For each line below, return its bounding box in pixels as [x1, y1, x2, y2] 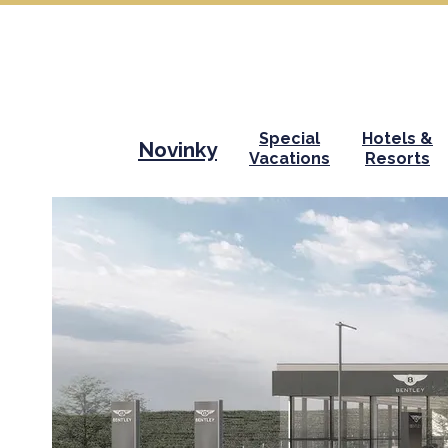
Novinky [138, 136, 217, 162]
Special [259, 129, 320, 148]
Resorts [365, 149, 430, 168]
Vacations [249, 149, 330, 168]
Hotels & [362, 129, 433, 148]
